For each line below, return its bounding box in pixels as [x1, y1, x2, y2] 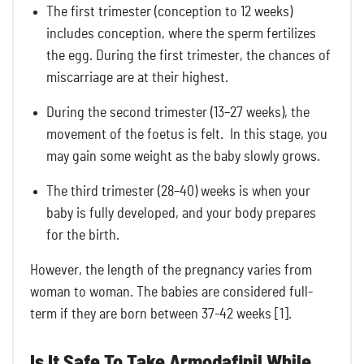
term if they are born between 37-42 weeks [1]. [30, 306, 292, 322]
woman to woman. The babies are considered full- [30, 284, 313, 300]
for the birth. [46, 227, 123, 243]
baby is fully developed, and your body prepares [46, 206, 316, 221]
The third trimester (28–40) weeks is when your [46, 184, 310, 199]
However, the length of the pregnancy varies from [30, 262, 312, 278]
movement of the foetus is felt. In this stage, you [46, 127, 327, 142]
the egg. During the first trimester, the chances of [46, 48, 331, 63]
